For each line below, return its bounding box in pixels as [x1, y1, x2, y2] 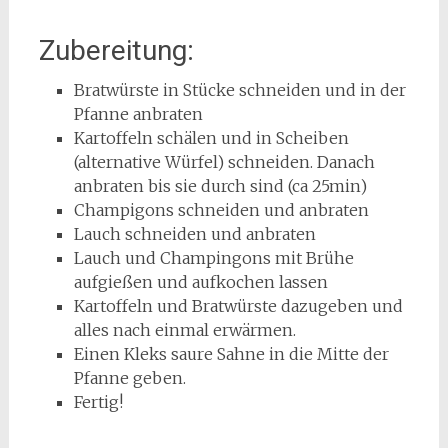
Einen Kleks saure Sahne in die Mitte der [73, 344, 389, 364]
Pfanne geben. [73, 368, 186, 388]
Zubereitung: [38, 34, 194, 67]
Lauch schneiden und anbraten [73, 224, 316, 244]
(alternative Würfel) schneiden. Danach [73, 152, 375, 172]
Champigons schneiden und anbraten [73, 200, 369, 220]
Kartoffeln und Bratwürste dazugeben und [73, 296, 403, 316]
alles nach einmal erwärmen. [73, 320, 296, 340]
